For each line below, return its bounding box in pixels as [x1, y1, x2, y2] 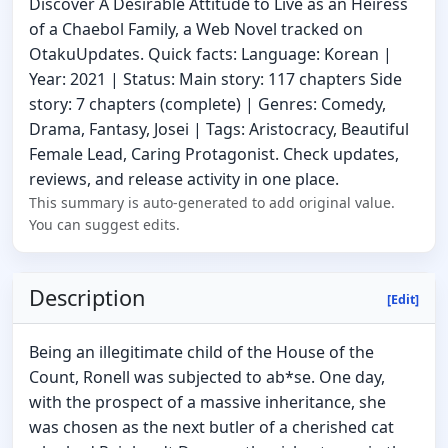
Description [29, 283, 145, 313]
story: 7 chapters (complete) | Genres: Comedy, [29, 93, 386, 116]
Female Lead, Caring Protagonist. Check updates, [29, 143, 399, 166]
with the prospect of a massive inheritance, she [29, 391, 386, 414]
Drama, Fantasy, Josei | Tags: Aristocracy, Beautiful [29, 118, 409, 141]
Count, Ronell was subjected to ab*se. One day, [29, 366, 385, 389]
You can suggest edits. [29, 215, 180, 235]
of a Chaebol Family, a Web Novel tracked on [29, 18, 363, 41]
